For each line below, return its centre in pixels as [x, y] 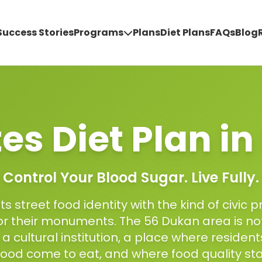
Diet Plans [185, 32]
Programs [99, 32]
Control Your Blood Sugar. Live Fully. [131, 177]
